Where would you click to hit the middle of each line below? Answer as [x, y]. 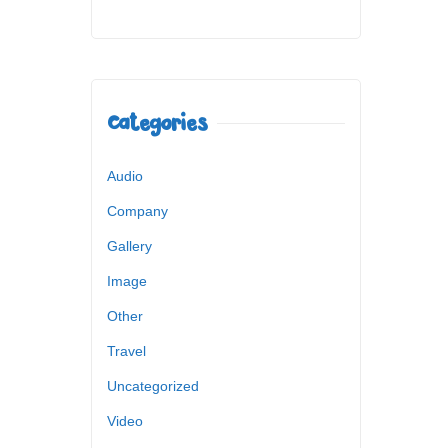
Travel [126, 350]
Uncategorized [153, 385]
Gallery [129, 245]
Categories [157, 123]
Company [137, 210]
